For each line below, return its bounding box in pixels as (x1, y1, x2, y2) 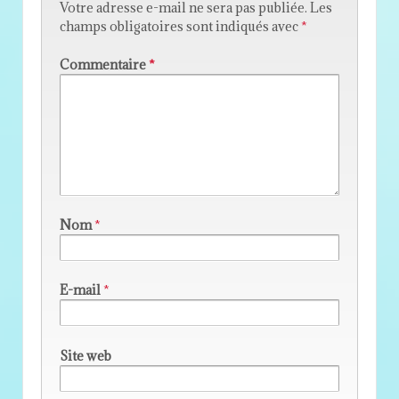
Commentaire (60, 56, 149, 74)
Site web (60, 346, 111, 364)
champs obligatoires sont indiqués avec (60, 17, 301, 35)
